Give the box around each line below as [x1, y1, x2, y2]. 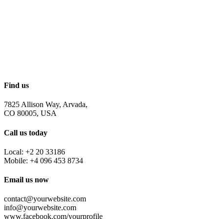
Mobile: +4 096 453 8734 [4, 156, 83, 165]
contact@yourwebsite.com [4, 195, 86, 203]
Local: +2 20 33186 [4, 147, 65, 156]
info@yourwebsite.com [4, 203, 76, 212]
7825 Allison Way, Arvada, [4, 100, 88, 109]
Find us [4, 81, 29, 90]
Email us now [4, 175, 49, 184]
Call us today [4, 128, 47, 137]
